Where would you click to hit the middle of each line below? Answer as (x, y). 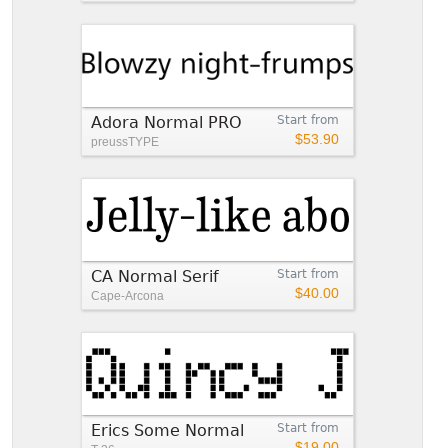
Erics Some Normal (167, 430)
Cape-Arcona (127, 295)
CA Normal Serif (155, 276)
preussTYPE (125, 141)
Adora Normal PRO (166, 122)
